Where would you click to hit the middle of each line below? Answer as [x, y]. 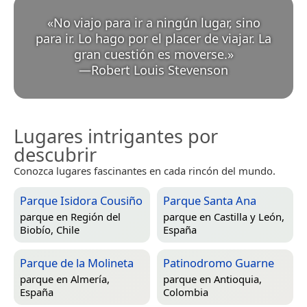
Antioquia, [238, 279]
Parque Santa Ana [210, 200]
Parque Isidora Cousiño [81, 200]
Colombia [186, 292]
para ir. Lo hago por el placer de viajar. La [153, 38]
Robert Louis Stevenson [160, 70]
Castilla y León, [249, 216]
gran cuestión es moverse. [150, 54]
